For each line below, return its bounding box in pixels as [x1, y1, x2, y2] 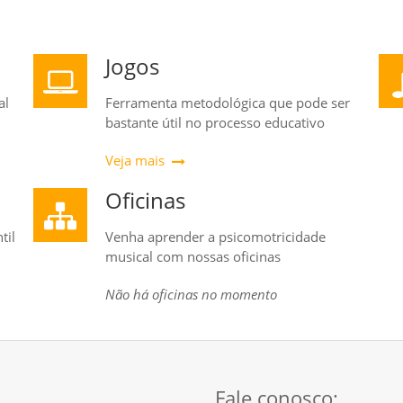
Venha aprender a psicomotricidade [105, 227, 326, 246]
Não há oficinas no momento [105, 284, 277, 303]
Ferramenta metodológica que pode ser [105, 93, 350, 112]
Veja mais [105, 150, 165, 169]
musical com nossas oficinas [105, 246, 281, 265]
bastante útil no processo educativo [105, 112, 325, 131]
